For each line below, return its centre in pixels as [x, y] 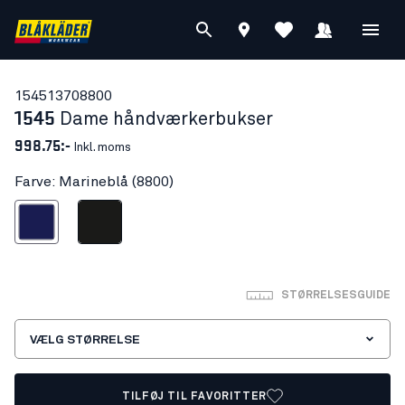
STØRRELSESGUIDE [336, 295]
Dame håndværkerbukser [166, 119]
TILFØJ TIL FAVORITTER [194, 397]
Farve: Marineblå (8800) [94, 182]
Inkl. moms [101, 147]
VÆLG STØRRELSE [85, 340]
